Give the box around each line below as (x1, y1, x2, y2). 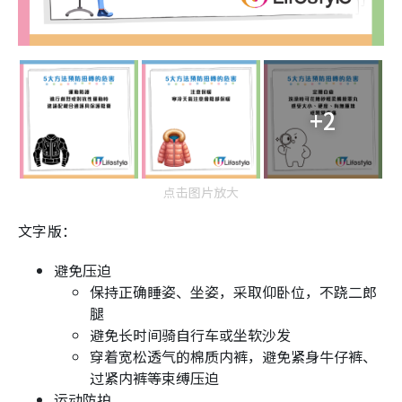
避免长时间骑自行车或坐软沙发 (90, 324, 291, 346)
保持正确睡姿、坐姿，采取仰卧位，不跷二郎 (90, 281, 377, 303)
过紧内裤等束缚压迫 (90, 367, 219, 389)
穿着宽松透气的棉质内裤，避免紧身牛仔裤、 (90, 345, 377, 368)
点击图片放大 (163, 183, 239, 202)
